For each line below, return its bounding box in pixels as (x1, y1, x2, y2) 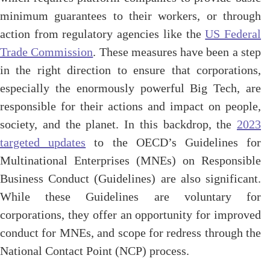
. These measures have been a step (93, 45, 262, 58)
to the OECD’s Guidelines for (86, 136, 262, 149)
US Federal (205, 27, 262, 40)
